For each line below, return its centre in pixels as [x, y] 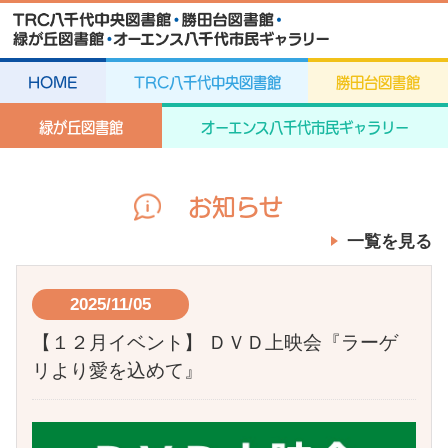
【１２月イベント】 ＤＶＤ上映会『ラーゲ [215, 343]
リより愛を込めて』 [118, 371]
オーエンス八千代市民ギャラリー [305, 128]
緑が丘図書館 [81, 128]
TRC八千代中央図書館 [207, 83]
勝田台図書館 [378, 83]
